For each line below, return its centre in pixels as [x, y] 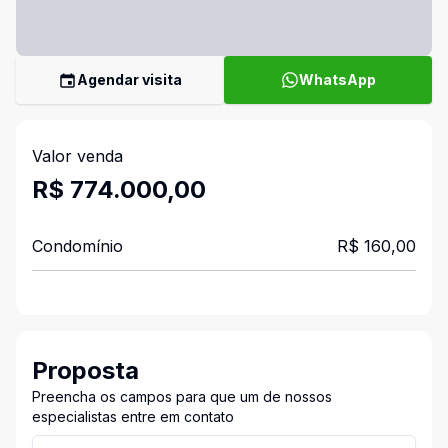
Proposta [85, 370]
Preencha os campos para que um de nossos [182, 396]
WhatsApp [337, 79]
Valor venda [77, 156]
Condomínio [77, 246]
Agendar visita [129, 79]
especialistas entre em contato [133, 416]
